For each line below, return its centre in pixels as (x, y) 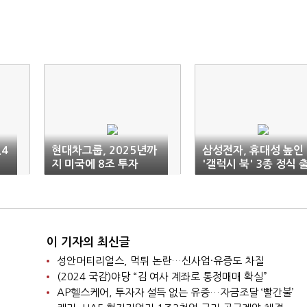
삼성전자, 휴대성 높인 (253, 150)
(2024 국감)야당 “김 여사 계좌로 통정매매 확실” (162, 277)
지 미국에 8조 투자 (95, 164)
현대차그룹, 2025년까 (104, 150)
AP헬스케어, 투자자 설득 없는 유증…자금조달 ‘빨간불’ (175, 292)
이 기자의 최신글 (88, 242)
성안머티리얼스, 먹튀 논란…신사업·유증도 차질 (160, 261)
